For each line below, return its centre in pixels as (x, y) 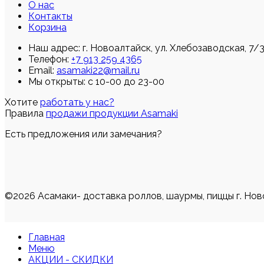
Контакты (50, 16)
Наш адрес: (55, 48)
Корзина (47, 27)
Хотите (22, 102)
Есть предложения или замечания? (83, 134)
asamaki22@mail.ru (98, 70)
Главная (47, 237)
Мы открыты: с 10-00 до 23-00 (96, 81)
